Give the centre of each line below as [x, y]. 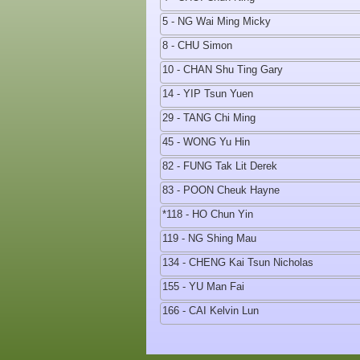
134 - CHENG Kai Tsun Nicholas [238, 262]
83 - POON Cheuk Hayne [221, 190]
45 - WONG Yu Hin [206, 142]
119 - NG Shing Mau [209, 238]
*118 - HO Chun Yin [208, 214]
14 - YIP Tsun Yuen [208, 94]
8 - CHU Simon [197, 45]
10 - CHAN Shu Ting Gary [223, 70]
